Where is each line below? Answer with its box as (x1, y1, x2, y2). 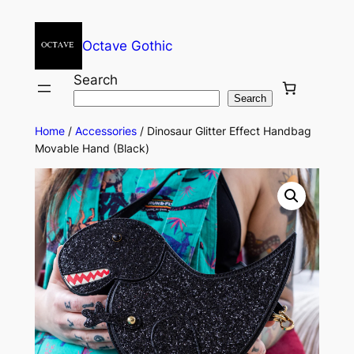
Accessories (74, 124, 137, 137)
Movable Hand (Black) (34, 141, 149, 155)
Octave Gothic (81, 38, 172, 54)
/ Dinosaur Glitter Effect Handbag (136, 124, 311, 137)
